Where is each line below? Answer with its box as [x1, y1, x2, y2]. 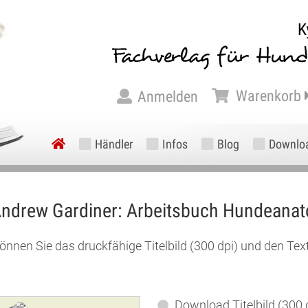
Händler [95, 137, 133, 151]
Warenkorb [236, 87, 301, 104]
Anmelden [137, 88, 198, 105]
